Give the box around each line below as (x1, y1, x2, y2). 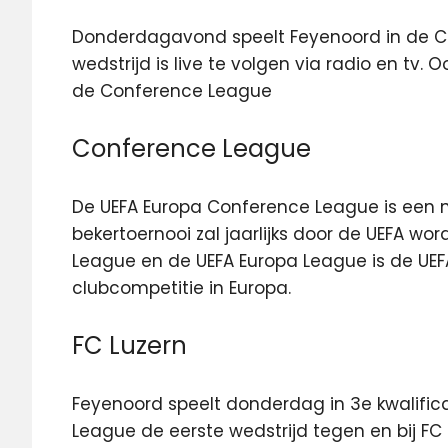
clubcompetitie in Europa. (72, 275, 291, 300)
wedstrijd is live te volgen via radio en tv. (72, 51, 428, 76)
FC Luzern (72, 329, 187, 362)
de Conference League (72, 78, 272, 103)
